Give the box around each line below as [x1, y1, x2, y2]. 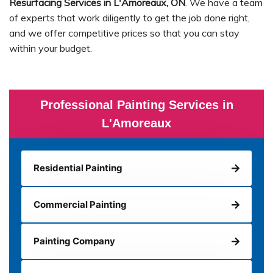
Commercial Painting [34, 199, 127, 211]
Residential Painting [34, 162, 122, 174]
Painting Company [34, 235, 115, 247]
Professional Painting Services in [40, 98, 233, 112]
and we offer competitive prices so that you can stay [9, 27, 239, 40]
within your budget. [9, 42, 92, 55]
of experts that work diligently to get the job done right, [9, 12, 250, 24]
